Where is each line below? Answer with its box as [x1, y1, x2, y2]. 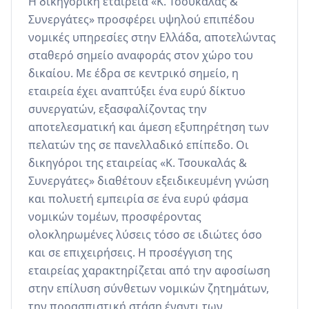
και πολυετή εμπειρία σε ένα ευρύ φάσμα [28, 191, 248, 207]
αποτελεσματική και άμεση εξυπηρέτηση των [28, 119, 269, 135]
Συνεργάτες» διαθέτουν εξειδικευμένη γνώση [28, 173, 269, 189]
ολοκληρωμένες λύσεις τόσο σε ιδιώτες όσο [28, 227, 262, 243]
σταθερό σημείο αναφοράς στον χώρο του [28, 48, 253, 63]
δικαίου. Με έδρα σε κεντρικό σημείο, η [28, 66, 239, 81]
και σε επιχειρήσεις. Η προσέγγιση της [28, 245, 232, 261]
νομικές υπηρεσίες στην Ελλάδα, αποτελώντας [28, 30, 276, 46]
